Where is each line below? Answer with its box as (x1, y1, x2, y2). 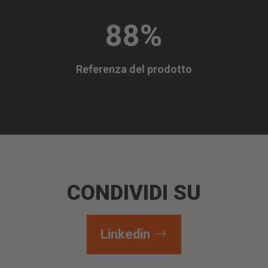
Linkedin (100, 227, 151, 242)
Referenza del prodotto (75, 62, 192, 75)
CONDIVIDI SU (66, 180, 201, 205)
